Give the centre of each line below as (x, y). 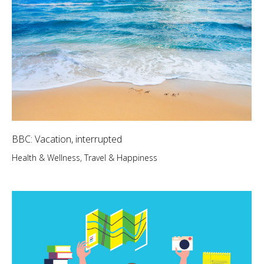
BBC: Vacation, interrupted (67, 139)
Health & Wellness (46, 158)
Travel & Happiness (121, 158)
